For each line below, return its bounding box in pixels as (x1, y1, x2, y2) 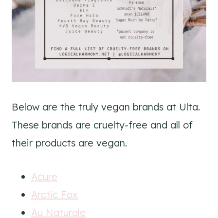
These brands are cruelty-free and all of (12, 119, 193, 131)
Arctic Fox (31, 188, 78, 201)
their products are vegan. (12, 137, 127, 149)
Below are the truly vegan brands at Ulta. (12, 101, 200, 113)
